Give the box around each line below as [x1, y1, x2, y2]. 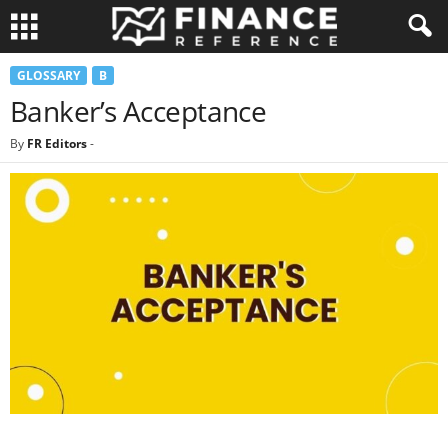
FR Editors [27, 135, 87, 152]
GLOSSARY [17, 67, 80, 84]
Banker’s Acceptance [10, 92, 267, 130]
